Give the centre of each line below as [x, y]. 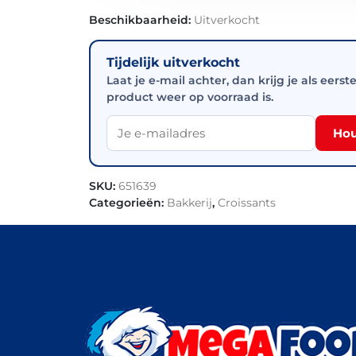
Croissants [247, 202]
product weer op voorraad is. [190, 97]
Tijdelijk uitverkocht [173, 62]
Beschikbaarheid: [141, 19]
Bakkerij [190, 202]
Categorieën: [128, 202]
